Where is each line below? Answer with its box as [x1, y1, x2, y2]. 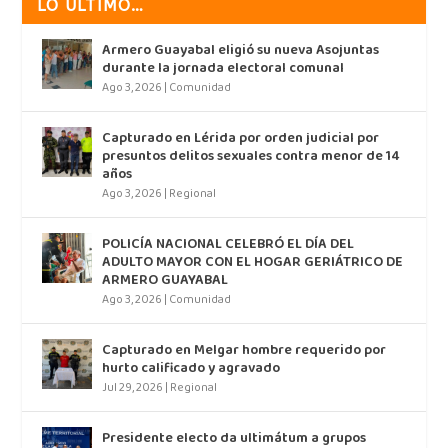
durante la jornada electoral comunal [102, 57, 345, 81]
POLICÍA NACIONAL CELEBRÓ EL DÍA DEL [102, 233, 355, 257]
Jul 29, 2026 [102, 378, 164, 399]
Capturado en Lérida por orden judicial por [102, 127, 380, 151]
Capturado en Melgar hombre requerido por [102, 339, 387, 363]
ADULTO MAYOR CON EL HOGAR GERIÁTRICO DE [102, 251, 404, 275]
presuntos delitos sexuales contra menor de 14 [102, 145, 400, 169]
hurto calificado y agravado [102, 357, 281, 381]
